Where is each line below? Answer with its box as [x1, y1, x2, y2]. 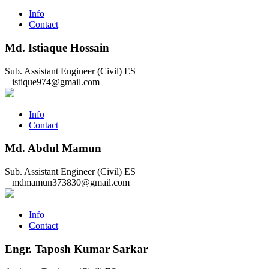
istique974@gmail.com [10, 76, 100, 87]
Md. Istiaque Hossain [5, 41, 109, 54]
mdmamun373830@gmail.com [10, 177, 130, 187]
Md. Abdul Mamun [5, 142, 101, 155]
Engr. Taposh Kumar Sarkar [5, 242, 148, 255]
